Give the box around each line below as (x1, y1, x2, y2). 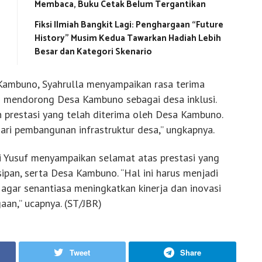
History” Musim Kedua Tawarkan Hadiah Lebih (35, 30, 221, 46)
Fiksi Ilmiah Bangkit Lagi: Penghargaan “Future (35, 17, 223, 32)
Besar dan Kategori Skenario (35, 44, 152, 59)
